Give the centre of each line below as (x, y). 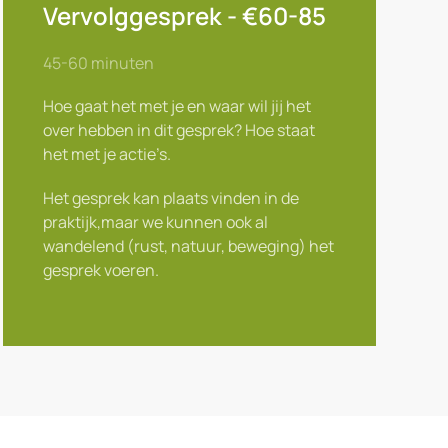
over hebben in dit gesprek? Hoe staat (178, 130)
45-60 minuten (98, 63)
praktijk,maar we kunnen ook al (155, 222)
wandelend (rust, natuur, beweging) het (188, 246)
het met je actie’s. (106, 154)
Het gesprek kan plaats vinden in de (170, 198)
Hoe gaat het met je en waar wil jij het (176, 106)
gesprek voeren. (100, 270)
